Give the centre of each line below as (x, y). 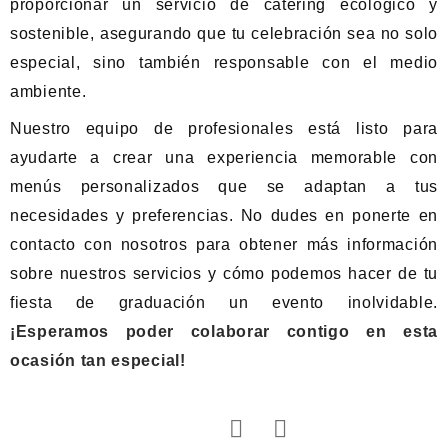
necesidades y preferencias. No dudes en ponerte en (224, 215)
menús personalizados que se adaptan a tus (224, 186)
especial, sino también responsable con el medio (224, 62)
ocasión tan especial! (98, 360)
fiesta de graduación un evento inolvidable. (224, 302)
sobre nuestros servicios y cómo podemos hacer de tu (224, 273)
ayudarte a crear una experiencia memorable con (224, 157)
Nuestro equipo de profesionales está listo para (224, 128)
